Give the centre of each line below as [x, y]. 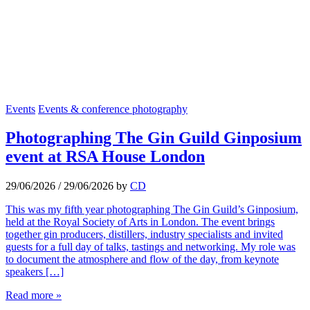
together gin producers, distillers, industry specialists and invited [144, 235]
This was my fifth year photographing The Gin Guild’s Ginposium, [152, 210]
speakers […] [35, 272]
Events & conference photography [113, 109]
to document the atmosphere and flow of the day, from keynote [142, 259]
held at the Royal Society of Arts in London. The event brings [140, 222]
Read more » [34, 295]
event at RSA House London [105, 157]
